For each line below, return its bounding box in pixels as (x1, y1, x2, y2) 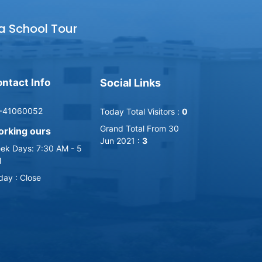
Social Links (100, 77, 161, 89)
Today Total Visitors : (100, 106, 182, 117)
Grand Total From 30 (100, 123, 179, 134)
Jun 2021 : (100, 136, 142, 146)
